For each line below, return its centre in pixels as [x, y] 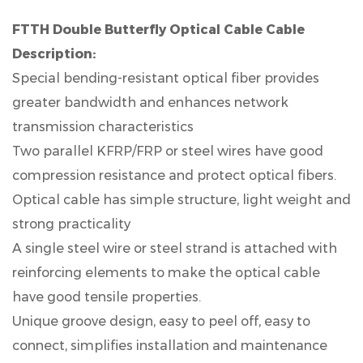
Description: [54, 54]
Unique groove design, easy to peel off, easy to [161, 321]
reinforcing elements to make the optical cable [166, 273]
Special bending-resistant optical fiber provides [166, 78]
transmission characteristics [103, 127]
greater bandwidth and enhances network [150, 102]
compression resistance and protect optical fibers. [174, 175]
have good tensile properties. [107, 297]
